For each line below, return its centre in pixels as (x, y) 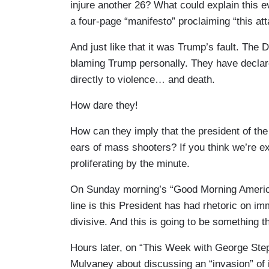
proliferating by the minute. (130, 163)
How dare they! (104, 105)
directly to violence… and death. (143, 79)
